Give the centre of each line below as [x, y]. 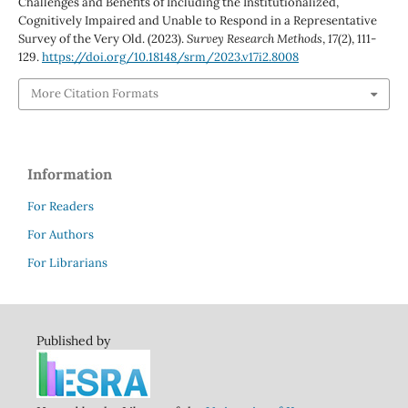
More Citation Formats [94, 94]
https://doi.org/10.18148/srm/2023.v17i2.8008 [170, 57]
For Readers [61, 206]
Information [70, 173]
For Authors [61, 234]
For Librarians [67, 262]
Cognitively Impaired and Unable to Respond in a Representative [197, 21]
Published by [73, 340]
